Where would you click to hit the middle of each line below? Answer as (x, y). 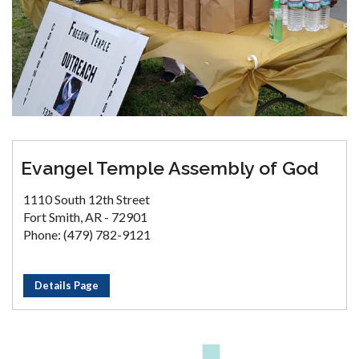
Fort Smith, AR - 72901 (85, 216)
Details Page (67, 285)
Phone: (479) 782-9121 (87, 234)
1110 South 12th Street (87, 199)
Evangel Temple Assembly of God (170, 167)
